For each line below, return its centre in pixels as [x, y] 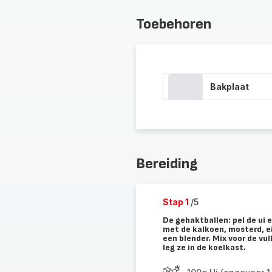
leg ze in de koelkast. [204, 247]
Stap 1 [176, 202]
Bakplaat [229, 87]
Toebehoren [173, 24]
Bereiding [167, 164]
